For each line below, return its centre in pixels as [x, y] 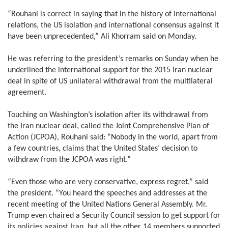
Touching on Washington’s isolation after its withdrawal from [108, 115]
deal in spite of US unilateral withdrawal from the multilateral [110, 82]
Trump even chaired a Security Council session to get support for [114, 216]
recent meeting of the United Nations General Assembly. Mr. [107, 205]
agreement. [27, 93]
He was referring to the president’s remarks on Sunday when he [113, 59]
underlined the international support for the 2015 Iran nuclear [110, 70]
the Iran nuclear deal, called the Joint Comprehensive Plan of [108, 126]
